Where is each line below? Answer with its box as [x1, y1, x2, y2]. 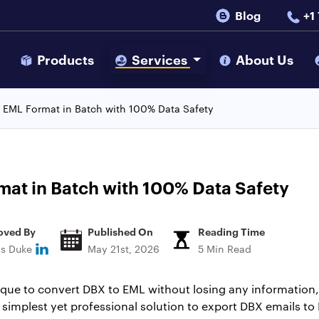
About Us [233, 50, 297, 69]
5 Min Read [198, 241, 251, 256]
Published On [88, 224, 153, 238]
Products [33, 50, 97, 69]
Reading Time [198, 224, 265, 238]
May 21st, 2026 [88, 241, 159, 256]
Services [128, 50, 190, 69]
